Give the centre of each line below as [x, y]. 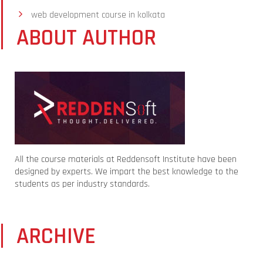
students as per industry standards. [82, 184]
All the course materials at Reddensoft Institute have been [126, 159]
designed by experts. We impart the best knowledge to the [127, 171]
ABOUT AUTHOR [86, 38]
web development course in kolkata [98, 15]
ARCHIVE [56, 236]
